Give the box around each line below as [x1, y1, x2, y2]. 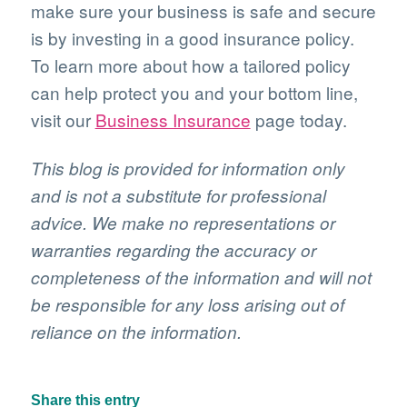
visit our [30, 106, 95, 132]
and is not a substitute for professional [30, 183, 326, 207]
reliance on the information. [30, 319, 242, 343]
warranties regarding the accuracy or [30, 237, 316, 262]
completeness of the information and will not [30, 264, 372, 289]
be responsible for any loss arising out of [30, 292, 344, 316]
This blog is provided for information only [30, 155, 345, 180]
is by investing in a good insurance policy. [30, 25, 354, 50]
